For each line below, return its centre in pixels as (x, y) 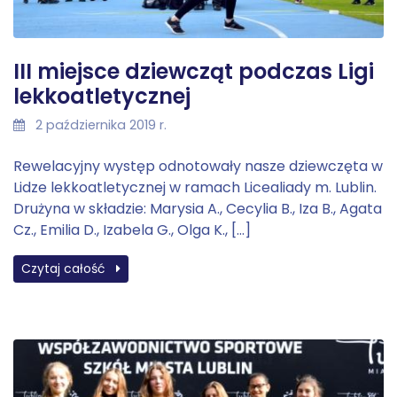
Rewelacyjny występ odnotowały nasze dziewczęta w (198, 167)
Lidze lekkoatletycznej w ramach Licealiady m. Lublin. (195, 188)
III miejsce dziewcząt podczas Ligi (194, 72)
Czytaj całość (65, 269)
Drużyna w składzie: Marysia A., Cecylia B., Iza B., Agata (198, 209)
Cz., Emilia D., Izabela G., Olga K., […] (132, 230)
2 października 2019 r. (99, 125)
